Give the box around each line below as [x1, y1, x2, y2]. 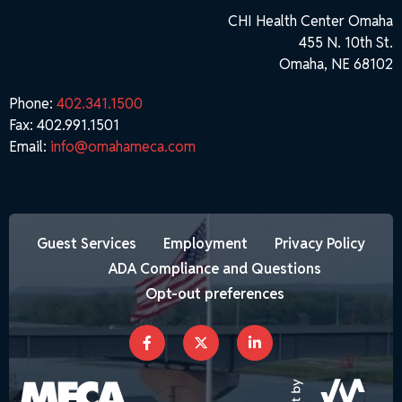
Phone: [9, 94, 57, 113]
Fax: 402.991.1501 [9, 116, 119, 135]
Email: [9, 137, 50, 156]
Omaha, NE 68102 [279, 55, 393, 74]
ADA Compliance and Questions [108, 258, 321, 278]
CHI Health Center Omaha [228, 12, 393, 31]
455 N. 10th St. [299, 33, 393, 52]
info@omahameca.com [50, 137, 196, 156]
